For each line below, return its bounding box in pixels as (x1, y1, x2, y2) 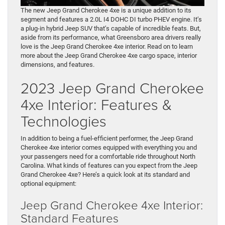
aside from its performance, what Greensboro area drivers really (21, 34, 201, 42)
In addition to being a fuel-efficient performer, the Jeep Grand (21, 135, 193, 143)
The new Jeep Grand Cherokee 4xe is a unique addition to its (21, 7, 191, 15)
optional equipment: (21, 180, 76, 188)
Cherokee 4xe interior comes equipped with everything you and (21, 144, 197, 152)
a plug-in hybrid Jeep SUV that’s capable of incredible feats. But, (21, 25, 201, 33)
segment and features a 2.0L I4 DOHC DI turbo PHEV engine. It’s (21, 16, 202, 24)
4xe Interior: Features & (21, 94, 172, 115)
